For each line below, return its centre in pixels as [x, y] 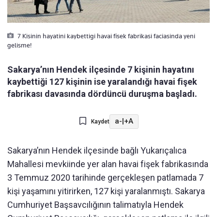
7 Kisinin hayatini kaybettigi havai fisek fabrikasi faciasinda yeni [106, 36]
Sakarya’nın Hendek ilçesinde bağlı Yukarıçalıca [97, 150]
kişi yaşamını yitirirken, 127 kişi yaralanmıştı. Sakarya [106, 191]
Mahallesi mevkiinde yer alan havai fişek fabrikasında [108, 164]
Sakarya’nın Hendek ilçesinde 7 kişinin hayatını [101, 69]
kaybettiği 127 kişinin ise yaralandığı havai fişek [102, 81]
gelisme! [19, 45]
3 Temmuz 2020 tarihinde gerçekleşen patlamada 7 [105, 177]
